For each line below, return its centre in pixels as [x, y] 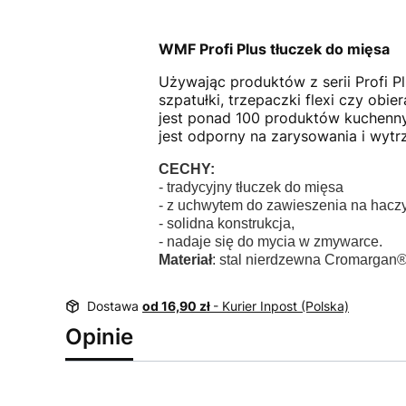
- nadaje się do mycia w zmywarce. [270, 242]
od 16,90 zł [178, 306]
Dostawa [115, 306]
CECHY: [186, 169]
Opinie [99, 337]
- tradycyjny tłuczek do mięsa [251, 187]
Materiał [185, 260]
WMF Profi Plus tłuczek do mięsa [274, 49]
